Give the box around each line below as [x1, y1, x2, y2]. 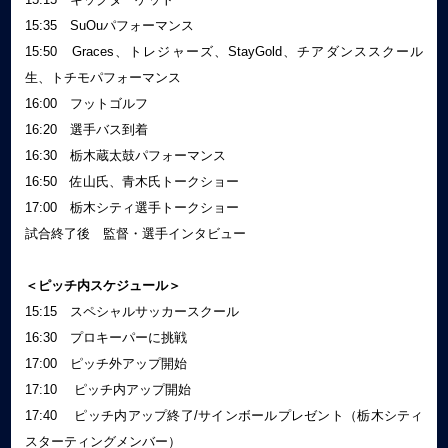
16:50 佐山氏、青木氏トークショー [24, 173, 239, 189]
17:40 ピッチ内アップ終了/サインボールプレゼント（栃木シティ [24, 407, 424, 423]
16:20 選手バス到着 [24, 121, 148, 137]
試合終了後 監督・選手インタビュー [24, 225, 246, 241]
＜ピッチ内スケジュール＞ [24, 277, 181, 293]
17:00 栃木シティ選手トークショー [24, 199, 239, 215]
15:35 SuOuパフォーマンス [24, 17, 194, 33]
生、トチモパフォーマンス [24, 69, 181, 85]
